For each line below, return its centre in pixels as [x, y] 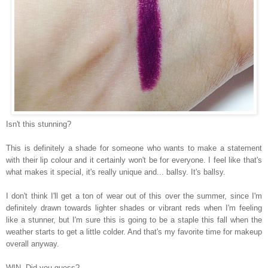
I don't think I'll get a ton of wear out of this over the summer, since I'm [134, 196]
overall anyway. [33, 244]
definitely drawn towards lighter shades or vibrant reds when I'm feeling [134, 208]
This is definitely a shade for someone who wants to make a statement [134, 148]
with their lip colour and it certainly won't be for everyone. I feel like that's [134, 160]
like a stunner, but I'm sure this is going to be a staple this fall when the [134, 220]
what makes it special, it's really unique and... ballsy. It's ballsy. [116, 172]
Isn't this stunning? [40, 124]
